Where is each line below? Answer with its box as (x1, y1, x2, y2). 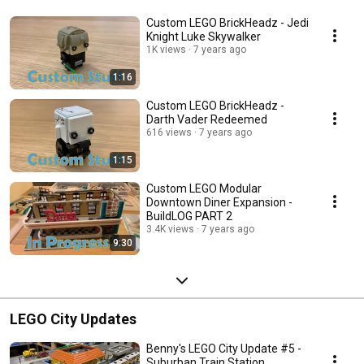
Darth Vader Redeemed (146, 113, 267, 127)
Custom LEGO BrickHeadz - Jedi (146, 16, 309, 30)
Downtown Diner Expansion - (146, 196, 292, 210)
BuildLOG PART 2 (146, 210, 232, 223)
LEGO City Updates (10, 310, 136, 328)
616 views (146, 127, 192, 139)
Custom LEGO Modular (146, 182, 262, 196)
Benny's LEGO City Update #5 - (146, 342, 301, 356)
